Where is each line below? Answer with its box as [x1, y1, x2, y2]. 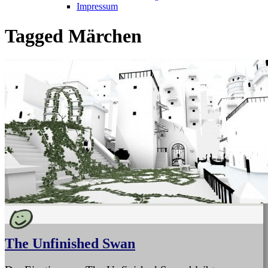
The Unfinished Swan [5, 236, 135, 252]
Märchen [68, 25, 142, 47]
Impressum [77, 1, 118, 12]
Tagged [5, 25, 68, 47]
